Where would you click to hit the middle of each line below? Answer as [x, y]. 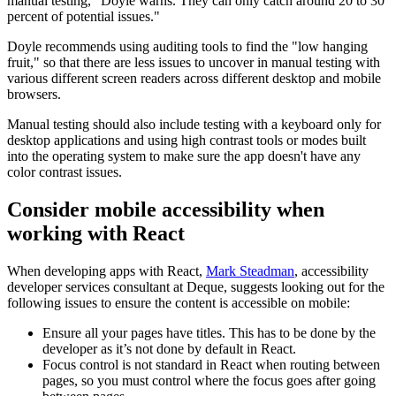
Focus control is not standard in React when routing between [211, 364]
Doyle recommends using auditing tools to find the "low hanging [187, 46]
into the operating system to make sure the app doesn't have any [184, 156]
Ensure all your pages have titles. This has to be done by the [209, 332]
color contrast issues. [65, 171]
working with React [96, 233]
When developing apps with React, [107, 270]
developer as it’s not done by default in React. [171, 348]
